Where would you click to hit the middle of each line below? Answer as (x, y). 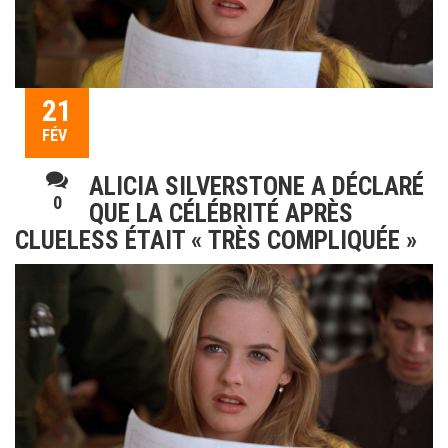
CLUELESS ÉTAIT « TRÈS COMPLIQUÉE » (216, 241)
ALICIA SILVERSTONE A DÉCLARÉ (256, 187)
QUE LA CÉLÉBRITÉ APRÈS (221, 214)
